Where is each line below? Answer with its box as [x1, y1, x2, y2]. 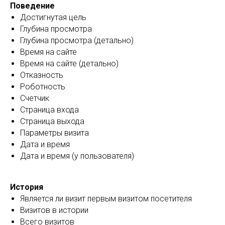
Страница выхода [20, 117, 84, 126]
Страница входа [20, 105, 79, 115]
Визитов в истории [20, 205, 88, 215]
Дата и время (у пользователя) [20, 151, 134, 161]
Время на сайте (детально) [20, 59, 119, 68]
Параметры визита [20, 128, 89, 138]
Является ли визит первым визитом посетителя [20, 194, 192, 203]
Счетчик [20, 93, 49, 103]
